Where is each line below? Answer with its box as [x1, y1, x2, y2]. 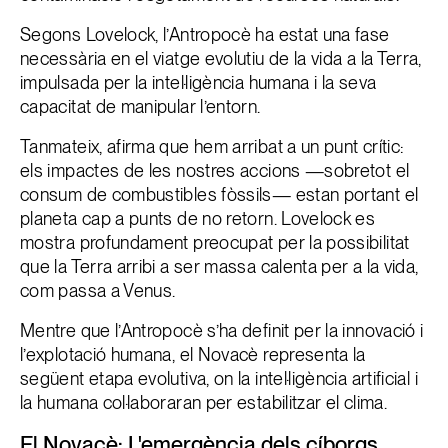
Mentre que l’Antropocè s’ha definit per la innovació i [20, 320, 424, 341]
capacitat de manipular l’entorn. [20, 96, 261, 117]
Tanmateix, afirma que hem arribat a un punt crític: [20, 136, 404, 157]
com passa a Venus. [20, 280, 176, 301]
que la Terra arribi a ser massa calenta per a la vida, [20, 256, 419, 277]
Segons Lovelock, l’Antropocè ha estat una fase [20, 24, 390, 45]
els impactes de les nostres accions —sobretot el [20, 160, 410, 181]
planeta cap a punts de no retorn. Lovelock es [20, 208, 376, 229]
